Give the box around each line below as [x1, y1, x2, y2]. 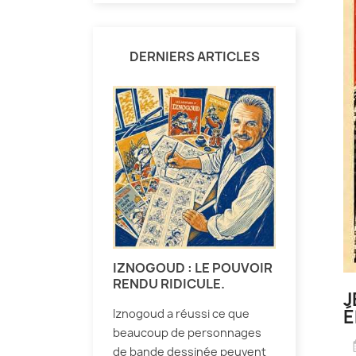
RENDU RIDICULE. [113, 275, 225, 293]
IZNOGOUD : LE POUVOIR [113, 259, 273, 277]
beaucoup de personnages [113, 325, 261, 341]
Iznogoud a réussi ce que [113, 306, 250, 322]
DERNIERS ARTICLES [129, 48, 260, 66]
